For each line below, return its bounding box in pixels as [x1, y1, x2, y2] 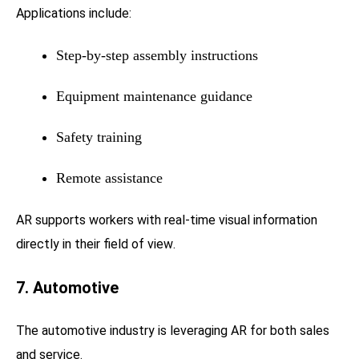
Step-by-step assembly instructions [56, 46, 258, 63]
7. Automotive [16, 277, 119, 297]
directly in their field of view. [16, 236, 175, 252]
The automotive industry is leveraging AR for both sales [16, 322, 329, 338]
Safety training [56, 128, 142, 145]
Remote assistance [56, 169, 163, 186]
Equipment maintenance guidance [56, 87, 252, 104]
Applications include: [16, 5, 131, 21]
